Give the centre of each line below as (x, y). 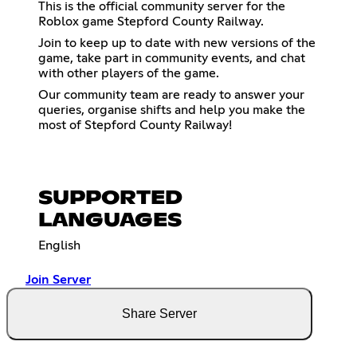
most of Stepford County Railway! (135, 125)
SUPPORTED (110, 198)
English (59, 245)
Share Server (159, 313)
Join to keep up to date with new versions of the (177, 43)
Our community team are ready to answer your (171, 94)
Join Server (58, 279)
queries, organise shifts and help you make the (172, 110)
